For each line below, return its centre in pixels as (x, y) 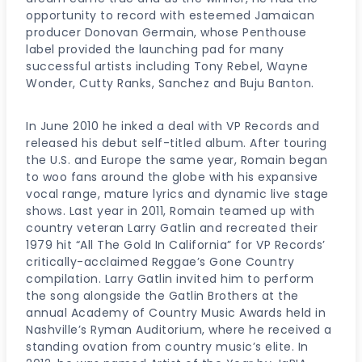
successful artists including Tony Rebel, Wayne (167, 66)
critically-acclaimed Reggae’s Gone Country (160, 261)
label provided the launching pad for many (155, 49)
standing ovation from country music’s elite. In (167, 346)
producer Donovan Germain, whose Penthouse (166, 32)
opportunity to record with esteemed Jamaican (170, 15)
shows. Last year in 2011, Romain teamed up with (170, 210)
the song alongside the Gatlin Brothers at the (162, 295)
